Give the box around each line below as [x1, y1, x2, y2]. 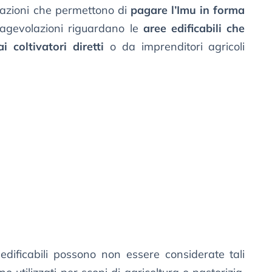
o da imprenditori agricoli [104, 39, 245, 54]
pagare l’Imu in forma [130, 3, 245, 18]
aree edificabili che [143, 21, 245, 36]
